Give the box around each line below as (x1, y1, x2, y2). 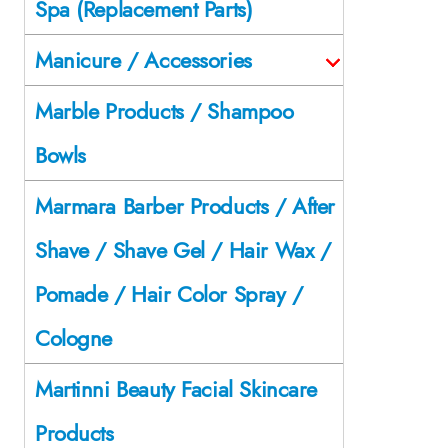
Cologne (35, 321, 113, 354)
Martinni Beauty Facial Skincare (35, 372, 317, 405)
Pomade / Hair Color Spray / (35, 277, 303, 310)
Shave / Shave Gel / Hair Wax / (35, 233, 331, 266)
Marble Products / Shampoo (35, 94, 294, 127)
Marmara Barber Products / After (35, 189, 335, 222)
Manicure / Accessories (35, 43, 252, 76)
